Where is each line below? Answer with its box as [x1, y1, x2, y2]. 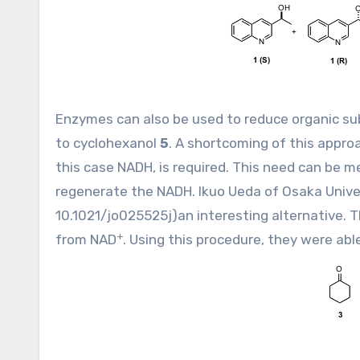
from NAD [55, 231, 117, 247]
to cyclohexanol [55, 135, 160, 151]
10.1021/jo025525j [55, 207, 172, 223]
